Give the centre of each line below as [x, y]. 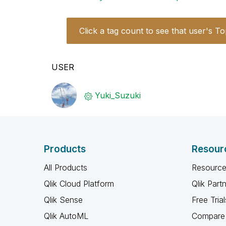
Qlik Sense [63, 200]
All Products [66, 167]
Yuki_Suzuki [118, 95]
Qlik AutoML [66, 216]
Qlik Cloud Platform [79, 184]
